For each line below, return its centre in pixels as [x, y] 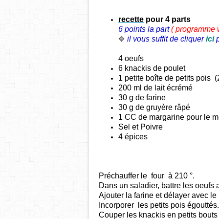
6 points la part [144, 29]
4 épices [134, 137]
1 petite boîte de [147, 78]
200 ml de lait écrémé [156, 88]
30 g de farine [142, 98]
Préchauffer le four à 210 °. [147, 176]
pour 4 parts [168, 20]
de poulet [168, 68]
